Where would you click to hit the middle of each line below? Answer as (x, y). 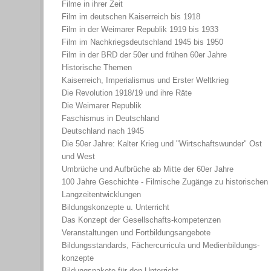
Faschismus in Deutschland (110, 118)
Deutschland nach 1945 (103, 131)
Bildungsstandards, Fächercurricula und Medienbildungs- (161, 245)
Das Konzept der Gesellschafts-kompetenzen (141, 220)
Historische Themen (97, 67)
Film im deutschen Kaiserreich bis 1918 (131, 16)
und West (78, 156)
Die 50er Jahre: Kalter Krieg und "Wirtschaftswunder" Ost (162, 143)
